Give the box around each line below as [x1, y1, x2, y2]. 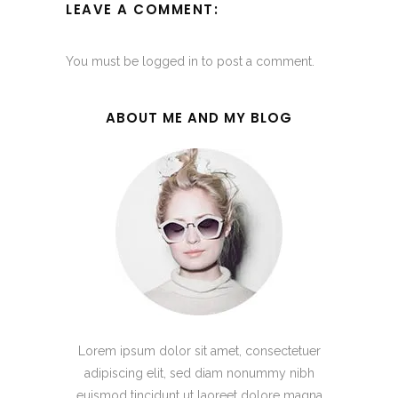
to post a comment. [198, 54, 314, 69]
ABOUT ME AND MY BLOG [106, 108, 292, 128]
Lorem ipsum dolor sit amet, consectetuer [77, 344, 321, 359]
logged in [142, 54, 198, 69]
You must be [66, 54, 142, 69]
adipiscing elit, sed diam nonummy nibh [84, 366, 314, 381]
